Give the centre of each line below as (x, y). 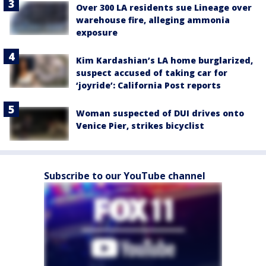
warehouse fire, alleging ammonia (153, 20)
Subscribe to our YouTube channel (125, 175)
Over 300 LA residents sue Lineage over (164, 8)
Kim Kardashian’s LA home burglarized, (164, 61)
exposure (97, 33)
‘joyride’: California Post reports (148, 85)
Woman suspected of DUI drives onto (160, 113)
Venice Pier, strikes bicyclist (140, 126)
